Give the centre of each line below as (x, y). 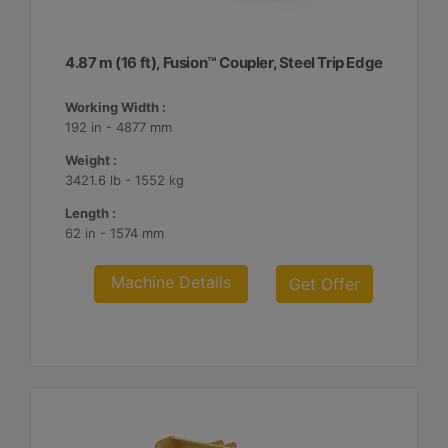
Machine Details (171, 282)
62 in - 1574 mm (115, 233)
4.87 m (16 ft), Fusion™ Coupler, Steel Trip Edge (224, 62)
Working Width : (116, 107)
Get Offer (325, 284)
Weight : (91, 160)
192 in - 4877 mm (119, 127)
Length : (91, 213)
